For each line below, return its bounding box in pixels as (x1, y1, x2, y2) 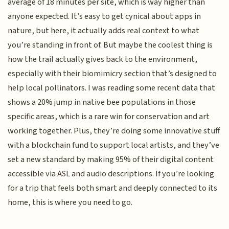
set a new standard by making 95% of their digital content (8, 153, 214, 166)
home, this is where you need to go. (8, 196, 133, 209)
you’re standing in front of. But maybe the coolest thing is (8, 38, 213, 51)
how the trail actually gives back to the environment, (8, 53, 198, 65)
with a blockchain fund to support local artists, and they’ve (8, 139, 220, 151)
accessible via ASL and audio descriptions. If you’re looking (8, 167, 215, 180)
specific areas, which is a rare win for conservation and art (8, 110, 210, 123)
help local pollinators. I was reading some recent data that (8, 81, 216, 94)
